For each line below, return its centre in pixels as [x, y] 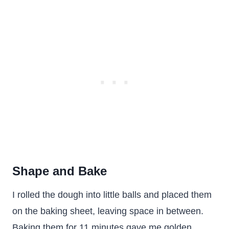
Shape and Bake [60, 171]
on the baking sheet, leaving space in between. [108, 211]
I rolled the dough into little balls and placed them [112, 195]
